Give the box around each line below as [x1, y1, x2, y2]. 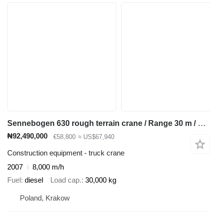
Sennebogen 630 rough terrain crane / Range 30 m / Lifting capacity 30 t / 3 [198, 119, 206, 128]
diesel [25, 175, 43, 184]
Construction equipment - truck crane [7, 149, 124, 157]
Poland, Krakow [20, 194, 70, 202]
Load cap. [50, 175, 81, 184]
